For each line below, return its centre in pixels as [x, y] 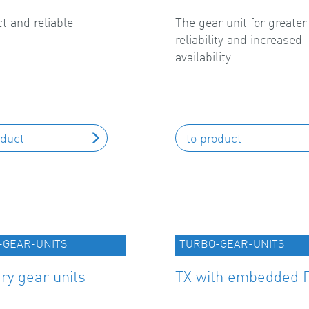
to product [214, 138]
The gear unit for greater [241, 22]
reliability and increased [239, 39]
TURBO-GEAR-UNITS [232, 243]
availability [203, 57]
